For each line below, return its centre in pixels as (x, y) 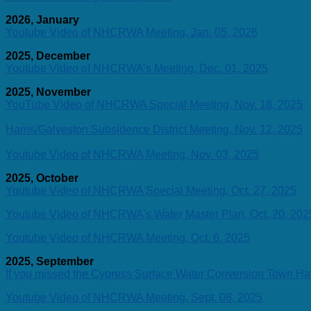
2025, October (42, 178)
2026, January (42, 19)
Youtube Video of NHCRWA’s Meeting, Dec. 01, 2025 (137, 68)
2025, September (50, 261)
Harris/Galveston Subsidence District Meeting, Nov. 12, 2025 (154, 129)
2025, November (48, 92)
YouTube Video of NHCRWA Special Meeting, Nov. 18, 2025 (154, 104)
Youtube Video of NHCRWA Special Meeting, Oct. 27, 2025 (151, 190)
